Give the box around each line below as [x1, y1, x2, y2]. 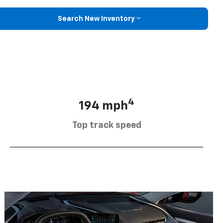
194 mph [79, 100, 128, 112]
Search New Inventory [57, 15, 135, 22]
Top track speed [72, 120, 141, 130]
